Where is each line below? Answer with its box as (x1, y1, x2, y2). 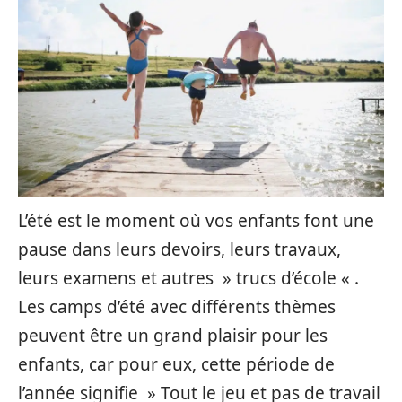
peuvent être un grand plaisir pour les (18, 324, 328, 347)
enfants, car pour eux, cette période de (18, 353, 335, 376)
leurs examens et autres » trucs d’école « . (18, 267, 359, 290)
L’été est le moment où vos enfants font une (18, 209, 374, 232)
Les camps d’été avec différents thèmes (18, 295, 336, 319)
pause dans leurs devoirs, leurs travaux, (18, 238, 341, 261)
